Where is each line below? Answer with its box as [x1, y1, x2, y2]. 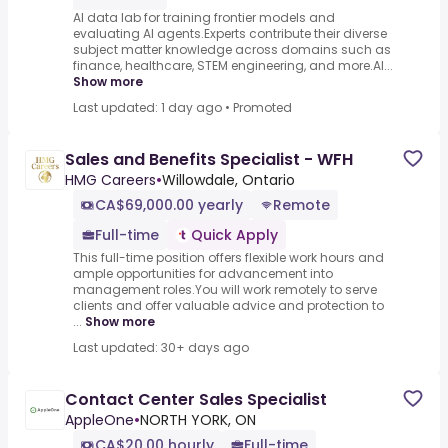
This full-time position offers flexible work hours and [73, 249, 384, 267]
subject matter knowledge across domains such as [73, 41, 391, 59]
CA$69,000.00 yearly [95, 195, 243, 216]
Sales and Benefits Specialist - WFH [65, 148, 353, 172]
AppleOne [65, 410, 134, 431]
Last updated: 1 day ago [73, 99, 222, 117]
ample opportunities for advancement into [73, 265, 333, 283]
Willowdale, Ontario [162, 170, 295, 191]
